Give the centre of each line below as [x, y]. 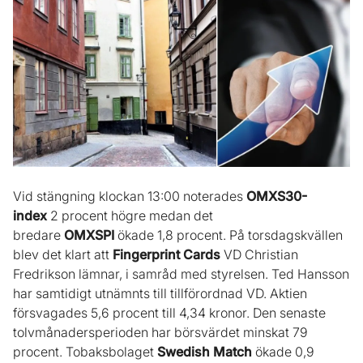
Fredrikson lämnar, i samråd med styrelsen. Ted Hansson [181, 274]
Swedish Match [205, 352]
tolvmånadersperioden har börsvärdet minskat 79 [160, 333]
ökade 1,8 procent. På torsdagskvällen [228, 235]
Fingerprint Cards [167, 255]
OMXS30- [277, 196]
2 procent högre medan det [130, 216]
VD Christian [259, 255]
